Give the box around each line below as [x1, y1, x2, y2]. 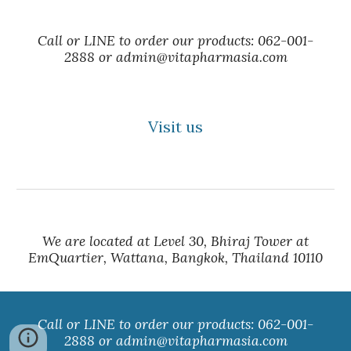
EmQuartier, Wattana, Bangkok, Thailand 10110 [28, 249, 323, 266]
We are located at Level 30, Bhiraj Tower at [42, 233, 309, 250]
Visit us [148, 117, 203, 136]
